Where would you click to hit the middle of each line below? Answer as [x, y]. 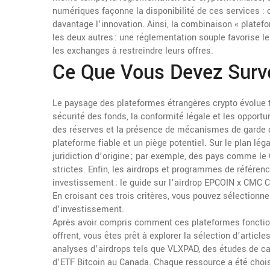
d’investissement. [88, 209]
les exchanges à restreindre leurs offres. [133, 51]
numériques [76, 11]
